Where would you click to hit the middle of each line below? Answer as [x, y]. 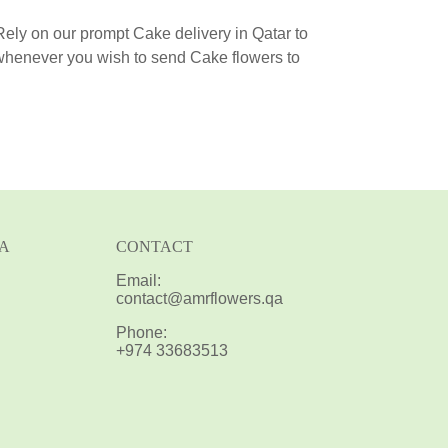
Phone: [141, 333]
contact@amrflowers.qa [199, 299]
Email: [138, 281]
